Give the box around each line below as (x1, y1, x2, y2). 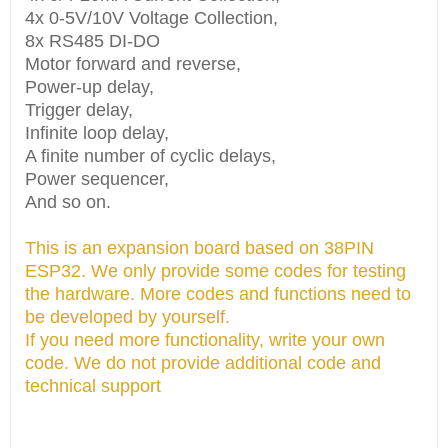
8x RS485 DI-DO (25, 31, 160, 51)
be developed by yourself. (25, 307, 230, 327)
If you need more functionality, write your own (25, 330, 385, 350)
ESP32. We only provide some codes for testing (25, 261, 406, 281)
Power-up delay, (25, 77, 154, 97)
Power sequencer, (25, 169, 169, 189)
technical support (25, 376, 161, 396)
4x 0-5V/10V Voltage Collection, (25, 8, 278, 28)
